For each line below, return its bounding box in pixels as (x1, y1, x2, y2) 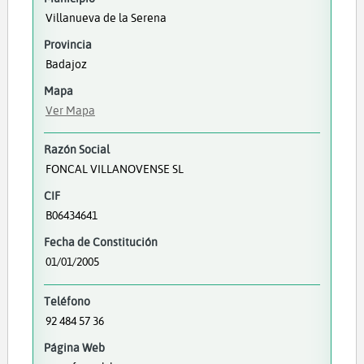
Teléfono (43, 292, 90, 309)
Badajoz (45, 56, 87, 71)
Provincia (43, 37, 92, 52)
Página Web (43, 339, 105, 355)
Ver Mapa (45, 102, 95, 118)
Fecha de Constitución (43, 234, 158, 250)
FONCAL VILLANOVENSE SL (45, 161, 184, 177)
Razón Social (43, 141, 110, 158)
